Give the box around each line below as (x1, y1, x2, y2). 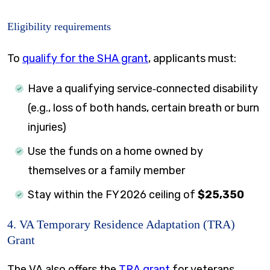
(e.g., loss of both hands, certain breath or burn (28, 101, 259, 115)
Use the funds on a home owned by (28, 145, 203, 159)
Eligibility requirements (7, 20, 111, 33)
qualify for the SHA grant (22, 52, 148, 66)
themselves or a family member (28, 164, 185, 178)
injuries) (28, 121, 66, 134)
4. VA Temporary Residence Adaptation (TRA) (7, 218, 235, 231)
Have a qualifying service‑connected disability (28, 82, 258, 96)
